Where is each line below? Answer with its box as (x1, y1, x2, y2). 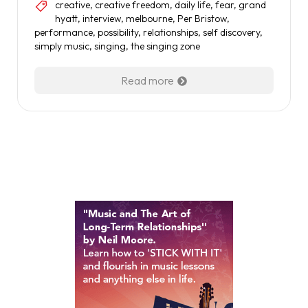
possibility (98, 26, 138, 38)
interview (82, 12, 121, 25)
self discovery (203, 26, 260, 38)
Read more (121, 74, 174, 87)
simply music (34, 40, 89, 52)
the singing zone (131, 40, 200, 52)
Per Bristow (177, 12, 227, 25)
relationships (143, 26, 198, 38)
